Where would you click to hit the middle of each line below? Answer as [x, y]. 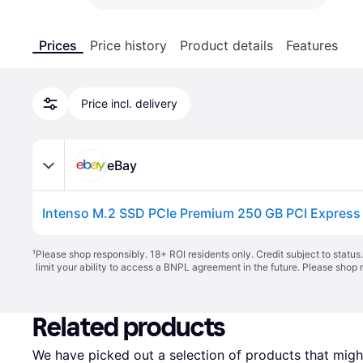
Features [312, 45]
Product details [226, 45]
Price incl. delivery [129, 103]
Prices [58, 45]
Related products [129, 327]
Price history [128, 45]
